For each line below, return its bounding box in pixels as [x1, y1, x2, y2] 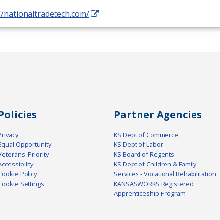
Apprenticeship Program [114, 189, 186, 198]
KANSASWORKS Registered [114, 179, 193, 189]
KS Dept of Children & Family [114, 160, 196, 169]
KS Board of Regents [114, 150, 174, 159]
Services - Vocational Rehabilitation [114, 169, 216, 179]
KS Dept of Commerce [114, 130, 178, 139]
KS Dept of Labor [114, 140, 163, 149]
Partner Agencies [114, 108, 202, 122]
